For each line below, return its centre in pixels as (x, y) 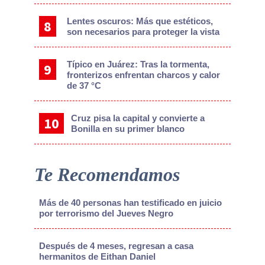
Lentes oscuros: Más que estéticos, (140, 21)
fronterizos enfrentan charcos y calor (144, 75)
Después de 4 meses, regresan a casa (116, 246)
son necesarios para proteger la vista (143, 32)
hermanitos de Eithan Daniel (97, 257)
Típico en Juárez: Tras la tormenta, (138, 64)
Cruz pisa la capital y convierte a (138, 118)
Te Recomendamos (107, 175)
